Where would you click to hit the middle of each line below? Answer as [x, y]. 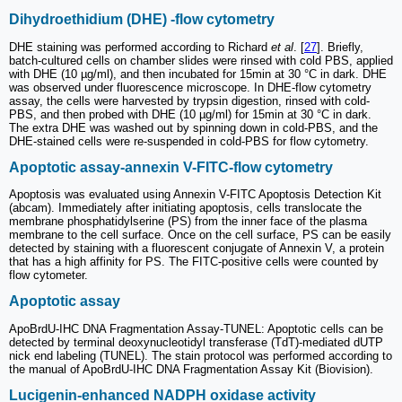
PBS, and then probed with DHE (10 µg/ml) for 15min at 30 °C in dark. [190, 114]
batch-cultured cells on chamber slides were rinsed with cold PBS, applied [201, 60]
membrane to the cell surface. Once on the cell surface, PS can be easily [200, 235]
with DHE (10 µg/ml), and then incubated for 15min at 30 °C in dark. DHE [198, 74]
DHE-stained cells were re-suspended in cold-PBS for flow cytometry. [189, 141]
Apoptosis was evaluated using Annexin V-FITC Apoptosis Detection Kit [195, 195]
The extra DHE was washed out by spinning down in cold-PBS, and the [193, 127]
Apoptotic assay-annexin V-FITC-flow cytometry [171, 167]
